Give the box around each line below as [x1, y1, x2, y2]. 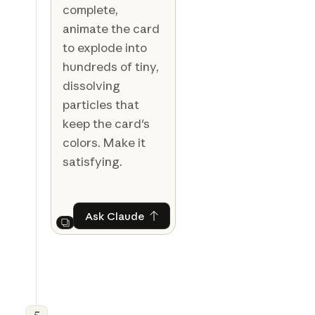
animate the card [62, 21, 160, 36]
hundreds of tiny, [62, 59, 159, 74]
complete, [62, 2, 118, 17]
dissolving [62, 78, 120, 93]
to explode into [62, 40, 147, 55]
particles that [62, 97, 139, 112]
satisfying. [62, 154, 122, 169]
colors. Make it [62, 135, 146, 150]
